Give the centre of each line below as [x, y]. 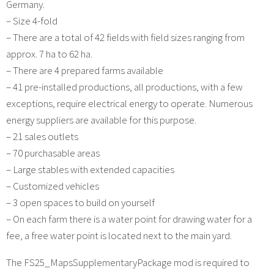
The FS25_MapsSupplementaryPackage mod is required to [128, 262]
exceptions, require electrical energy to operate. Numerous [129, 103]
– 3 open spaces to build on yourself [80, 202]
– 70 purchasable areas [53, 153]
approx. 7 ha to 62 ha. [49, 54]
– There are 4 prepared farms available [85, 70]
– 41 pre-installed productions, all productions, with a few [124, 87]
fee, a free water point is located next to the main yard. [119, 235]
